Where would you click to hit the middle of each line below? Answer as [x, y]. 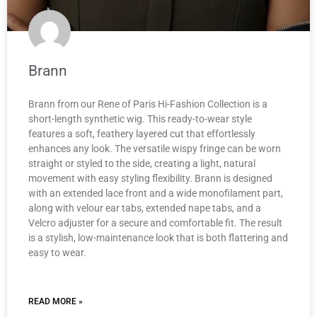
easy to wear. [57, 252]
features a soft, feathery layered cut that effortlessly [142, 133]
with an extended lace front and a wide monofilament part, [156, 193]
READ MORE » [56, 301]
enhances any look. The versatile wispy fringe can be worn [155, 148]
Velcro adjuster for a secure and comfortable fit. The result [155, 223]
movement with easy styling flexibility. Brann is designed [150, 178]
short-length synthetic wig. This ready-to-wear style [140, 119]
